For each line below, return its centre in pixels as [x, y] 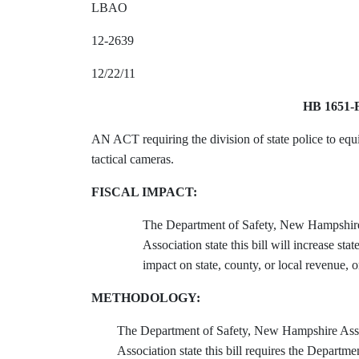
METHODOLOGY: [146, 298]
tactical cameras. [133, 159]
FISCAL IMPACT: [144, 192]
